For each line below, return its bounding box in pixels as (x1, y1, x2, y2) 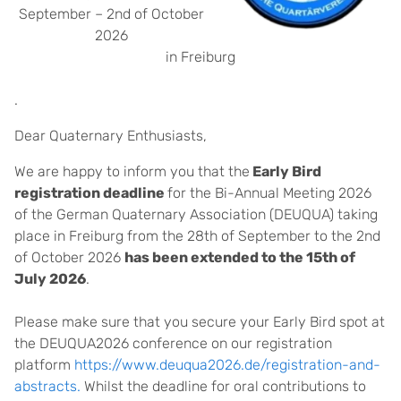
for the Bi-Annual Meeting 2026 (167, 184, 371, 201)
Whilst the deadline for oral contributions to (84, 378, 366, 395)
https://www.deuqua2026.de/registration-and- (74, 356, 380, 373)
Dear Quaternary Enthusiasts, (14, 127, 207, 144)
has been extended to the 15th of (124, 249, 355, 266)
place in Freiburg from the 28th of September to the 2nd (14, 227, 380, 244)
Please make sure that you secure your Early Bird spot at (14, 313, 385, 330)
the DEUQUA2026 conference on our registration (14, 335, 332, 352)
